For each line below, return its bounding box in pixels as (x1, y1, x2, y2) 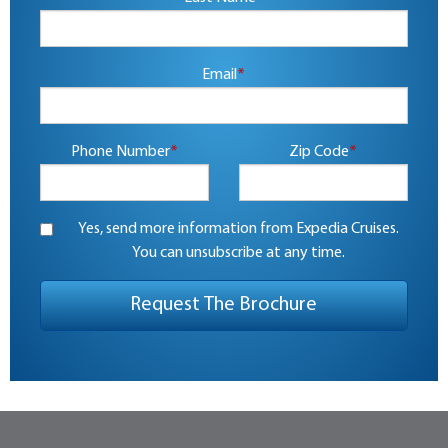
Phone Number (70, 144, 170, 161)
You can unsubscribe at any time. (132, 245, 346, 262)
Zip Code (289, 144, 350, 161)
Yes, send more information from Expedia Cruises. (78, 221, 400, 238)
